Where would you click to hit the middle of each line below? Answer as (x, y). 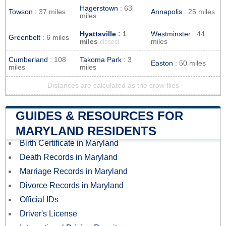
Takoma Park (101, 60)
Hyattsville (98, 34)
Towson (21, 12)
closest (109, 42)
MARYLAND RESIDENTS (86, 131)
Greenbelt (24, 37)
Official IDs (39, 199)
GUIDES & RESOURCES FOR (99, 116)
